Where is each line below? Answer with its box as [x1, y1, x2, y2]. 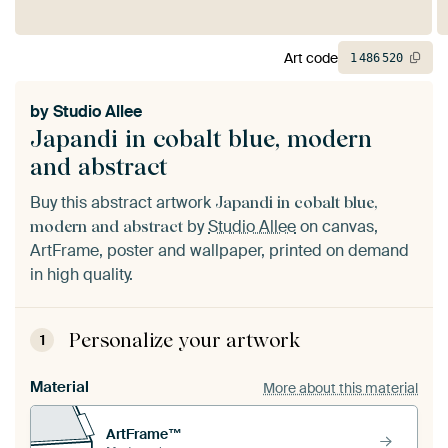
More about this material [263, 378, 418, 397]
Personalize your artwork [69, 328, 300, 353]
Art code [284, 48, 338, 67]
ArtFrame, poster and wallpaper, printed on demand [30, 240, 409, 262]
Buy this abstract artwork [30, 192, 215, 214]
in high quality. [30, 264, 133, 286]
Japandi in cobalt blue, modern [30, 124, 372, 154]
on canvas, [296, 216, 378, 238]
